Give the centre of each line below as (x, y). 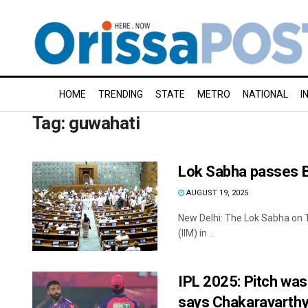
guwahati (104, 123)
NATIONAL (265, 94)
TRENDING (121, 94)
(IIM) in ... (197, 233)
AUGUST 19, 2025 (216, 193)
